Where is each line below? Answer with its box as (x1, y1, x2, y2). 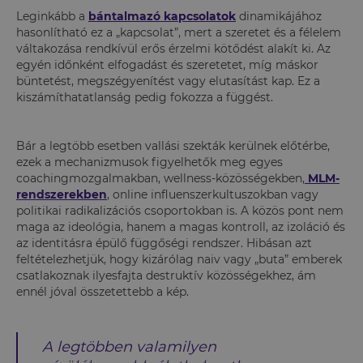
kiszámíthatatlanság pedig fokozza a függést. (16, 89, 276, 105)
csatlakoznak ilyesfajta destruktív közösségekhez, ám (16, 267, 316, 283)
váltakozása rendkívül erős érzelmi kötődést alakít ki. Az (16, 41, 331, 56)
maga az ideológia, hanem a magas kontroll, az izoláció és (16, 219, 345, 234)
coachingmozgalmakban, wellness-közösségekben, (16, 170, 305, 186)
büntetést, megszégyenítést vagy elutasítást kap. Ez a (16, 73, 320, 88)
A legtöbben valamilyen (42, 337, 216, 356)
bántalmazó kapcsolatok (88, 8, 236, 23)
